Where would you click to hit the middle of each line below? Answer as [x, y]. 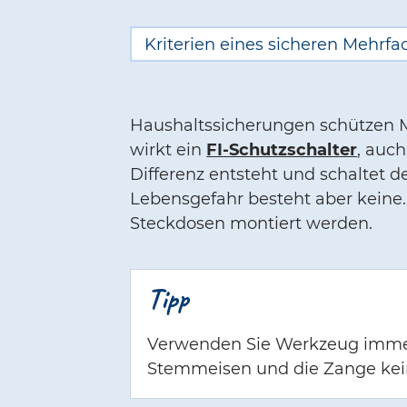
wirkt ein [169, 150]
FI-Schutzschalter [282, 150]
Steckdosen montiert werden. [252, 224]
